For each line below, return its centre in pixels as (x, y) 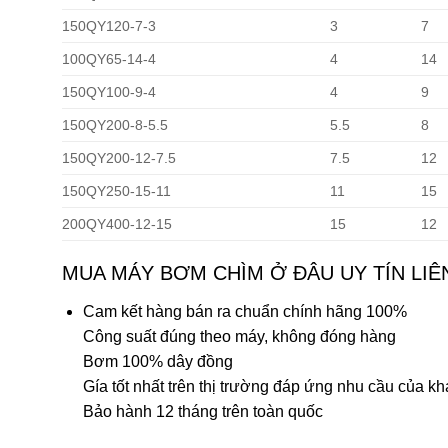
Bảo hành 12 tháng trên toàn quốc (202, 411)
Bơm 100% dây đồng (157, 361)
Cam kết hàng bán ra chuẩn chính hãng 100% (244, 311)
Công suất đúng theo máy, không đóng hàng (239, 336)
